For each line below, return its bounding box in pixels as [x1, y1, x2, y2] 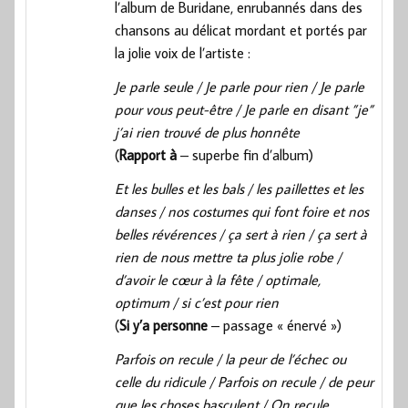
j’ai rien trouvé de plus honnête [115, 122, 301, 141]
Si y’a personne [119, 315, 209, 334]
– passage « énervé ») [208, 315, 342, 334]
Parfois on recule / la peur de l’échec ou [115, 349, 347, 368]
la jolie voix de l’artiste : [115, 43, 251, 62]
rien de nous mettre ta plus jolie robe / [115, 247, 342, 266]
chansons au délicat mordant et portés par [115, 20, 368, 39]
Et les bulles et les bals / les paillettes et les [115, 178, 364, 198]
